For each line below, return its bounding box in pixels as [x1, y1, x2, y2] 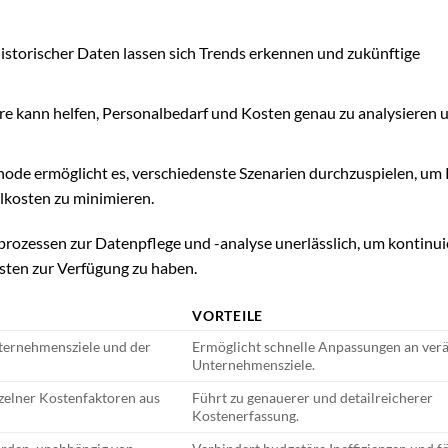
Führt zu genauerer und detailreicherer [192, 389, 434, 407]
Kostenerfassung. [192, 407, 300, 425]
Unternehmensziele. [192, 356, 316, 374]
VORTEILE [192, 307, 263, 325]
